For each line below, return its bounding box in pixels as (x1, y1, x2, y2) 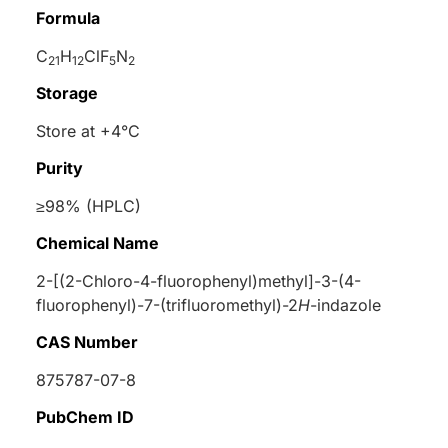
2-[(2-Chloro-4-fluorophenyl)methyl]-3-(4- (36, 270, 361, 291)
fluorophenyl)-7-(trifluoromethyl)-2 (36, 294, 298, 315)
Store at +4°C (36, 120, 140, 141)
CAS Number (36, 331, 138, 352)
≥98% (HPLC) (36, 195, 141, 216)
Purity (36, 157, 83, 178)
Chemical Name (36, 232, 159, 253)
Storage (36, 82, 98, 103)
